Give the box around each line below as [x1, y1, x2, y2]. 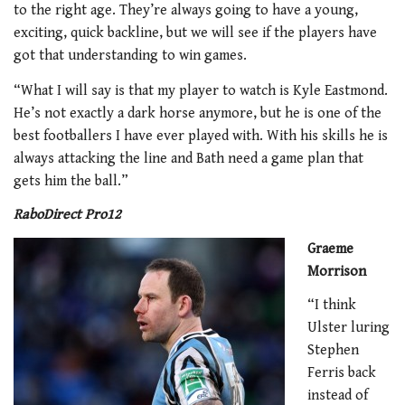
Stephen [307, 342, 359, 360]
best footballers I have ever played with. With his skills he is [14, 127, 388, 145]
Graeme [307, 240, 353, 258]
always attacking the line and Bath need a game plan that [14, 149, 363, 167]
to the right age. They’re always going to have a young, [14, 2, 358, 20]
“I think [307, 297, 356, 315]
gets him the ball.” [14, 172, 128, 190]
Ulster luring [307, 319, 390, 337]
